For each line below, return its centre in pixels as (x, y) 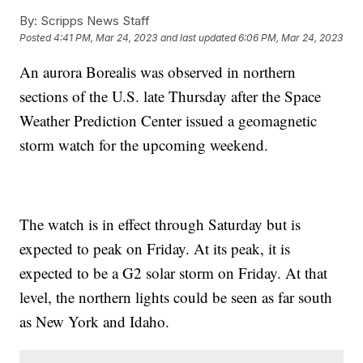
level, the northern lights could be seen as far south (176, 297)
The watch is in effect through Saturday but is (160, 224)
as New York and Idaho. (97, 321)
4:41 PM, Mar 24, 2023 (106, 37)
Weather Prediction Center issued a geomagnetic (169, 120)
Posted (37, 37)
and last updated (199, 37)
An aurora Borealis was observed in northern (158, 71)
